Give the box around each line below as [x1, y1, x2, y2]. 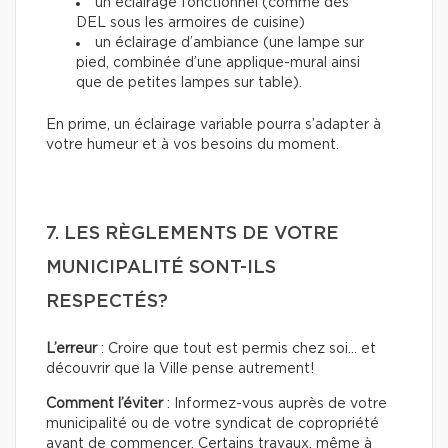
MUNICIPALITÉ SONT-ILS [46, 259, 276, 278]
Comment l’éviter [46, 397, 163, 412]
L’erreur [46, 342, 97, 357]
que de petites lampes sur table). [76, 76, 302, 91]
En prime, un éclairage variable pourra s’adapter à [46, 118, 381, 133]
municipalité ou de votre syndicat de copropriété [46, 417, 379, 432]
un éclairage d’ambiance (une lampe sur [95, 36, 364, 51]
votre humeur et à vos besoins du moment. [46, 138, 339, 153]
